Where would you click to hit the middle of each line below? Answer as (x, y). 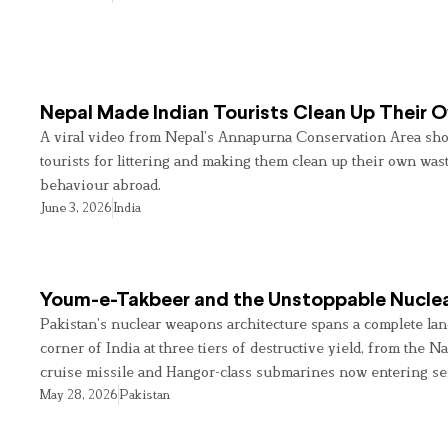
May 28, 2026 (79, 394)
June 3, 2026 (76, 206)
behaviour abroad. (100, 184)
